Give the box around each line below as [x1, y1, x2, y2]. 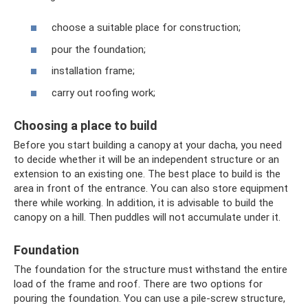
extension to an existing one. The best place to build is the [14, 167, 280, 180]
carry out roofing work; [52, 86, 155, 99]
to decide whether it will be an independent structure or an [14, 153, 279, 166]
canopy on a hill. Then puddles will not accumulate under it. [14, 210, 280, 223]
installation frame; [52, 65, 135, 78]
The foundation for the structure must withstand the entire [14, 263, 287, 276]
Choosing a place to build [14, 118, 157, 133]
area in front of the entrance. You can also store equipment [14, 181, 288, 195]
